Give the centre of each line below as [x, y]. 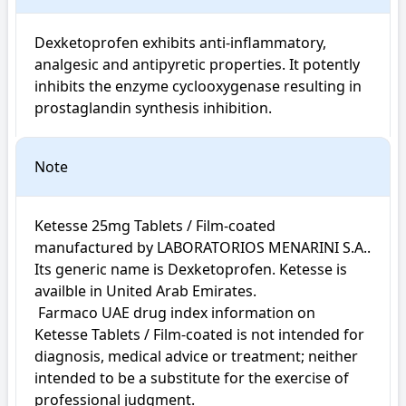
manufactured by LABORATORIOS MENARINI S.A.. [203, 247]
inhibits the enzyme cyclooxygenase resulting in [198, 86]
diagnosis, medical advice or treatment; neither [196, 356]
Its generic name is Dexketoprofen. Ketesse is [191, 269]
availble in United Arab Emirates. [145, 291]
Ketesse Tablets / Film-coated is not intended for [199, 334]
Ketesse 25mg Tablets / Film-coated [155, 226]
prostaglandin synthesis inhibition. [153, 108]
